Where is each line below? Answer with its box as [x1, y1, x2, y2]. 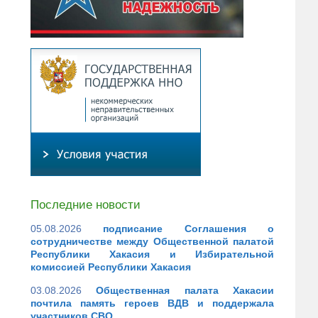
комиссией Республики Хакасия [31, 261, 191, 273]
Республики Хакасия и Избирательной [31, 248, 274, 261]
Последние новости [31, 197, 141, 212]
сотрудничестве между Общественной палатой [31, 236, 274, 248]
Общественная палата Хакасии [96, 284, 275, 296]
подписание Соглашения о [103, 223, 275, 235]
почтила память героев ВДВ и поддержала [31, 297, 274, 309]
